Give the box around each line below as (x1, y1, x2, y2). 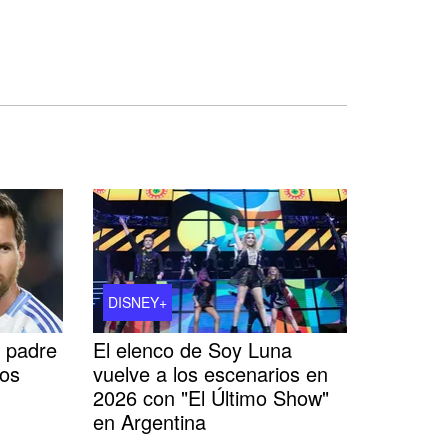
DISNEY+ (107, 291, 167, 312)
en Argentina (92, 406, 206, 436)
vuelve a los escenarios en (92, 358, 328, 388)
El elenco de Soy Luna (92, 334, 292, 364)
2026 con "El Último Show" (92, 382, 329, 412)
